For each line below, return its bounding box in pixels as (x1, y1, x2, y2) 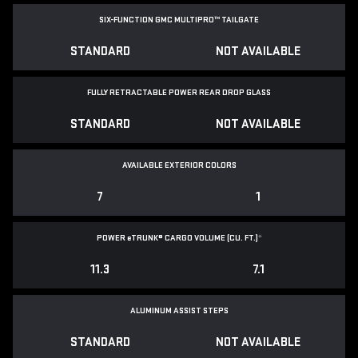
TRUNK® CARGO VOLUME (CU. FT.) (130, 233, 258, 244)
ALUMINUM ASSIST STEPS (129, 305, 229, 316)
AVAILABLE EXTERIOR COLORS (121, 160, 237, 171)
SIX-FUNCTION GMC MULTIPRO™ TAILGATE (99, 14, 259, 26)
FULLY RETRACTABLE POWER (87, 87, 199, 98)
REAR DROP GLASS (199, 87, 271, 98)
